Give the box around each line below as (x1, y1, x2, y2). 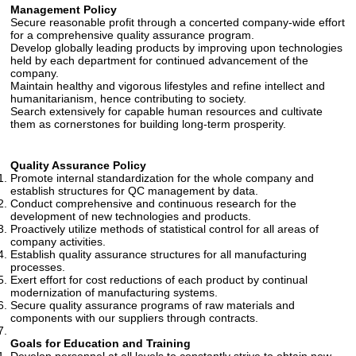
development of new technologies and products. (10, 210, 252, 223)
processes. (10, 261, 66, 274)
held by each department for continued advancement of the (10, 54, 309, 68)
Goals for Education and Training (10, 337, 192, 350)
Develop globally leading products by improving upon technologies (10, 41, 343, 55)
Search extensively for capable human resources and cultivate (10, 105, 323, 118)
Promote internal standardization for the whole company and (10, 172, 315, 185)
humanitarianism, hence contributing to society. (10, 92, 247, 106)
